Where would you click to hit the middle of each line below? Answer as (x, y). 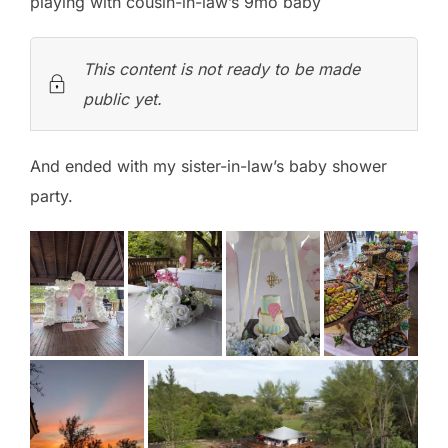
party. (51, 196)
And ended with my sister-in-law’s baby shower (208, 166)
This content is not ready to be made (221, 69)
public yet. (122, 99)
